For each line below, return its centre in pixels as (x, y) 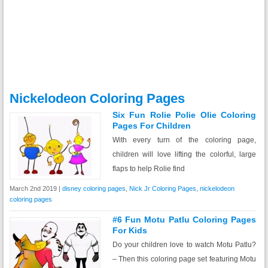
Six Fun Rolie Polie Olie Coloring (184, 115)
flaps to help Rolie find (148, 169)
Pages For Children (151, 126)
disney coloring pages (94, 188)
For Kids (130, 230)
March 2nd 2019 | (36, 188)
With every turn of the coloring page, (184, 140)
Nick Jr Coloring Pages (162, 188)
